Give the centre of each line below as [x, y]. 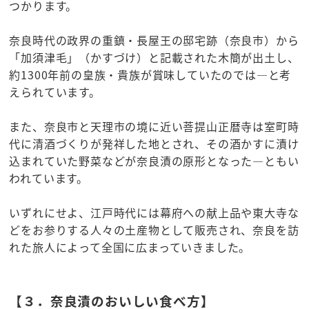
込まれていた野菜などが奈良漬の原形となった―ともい [154, 160]
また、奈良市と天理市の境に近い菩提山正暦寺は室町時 [154, 126]
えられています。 [55, 91]
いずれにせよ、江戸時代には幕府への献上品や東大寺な [154, 212]
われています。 [49, 178]
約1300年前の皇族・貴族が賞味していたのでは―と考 [150, 74]
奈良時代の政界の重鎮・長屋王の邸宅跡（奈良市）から [154, 40]
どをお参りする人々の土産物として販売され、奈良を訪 [154, 229]
